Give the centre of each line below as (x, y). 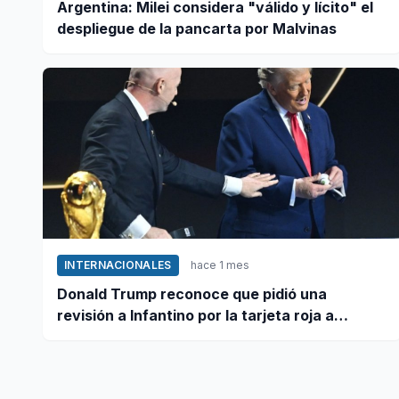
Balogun (86, 336)
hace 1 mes (220, 265)
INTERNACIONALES (118, 265)
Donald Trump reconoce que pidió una (192, 293)
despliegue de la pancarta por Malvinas (197, 28)
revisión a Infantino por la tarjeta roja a (195, 315)
